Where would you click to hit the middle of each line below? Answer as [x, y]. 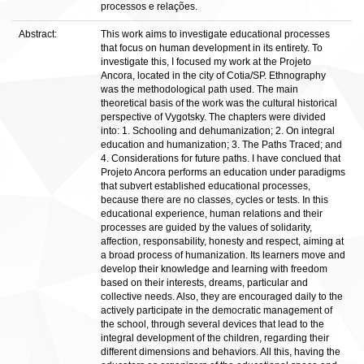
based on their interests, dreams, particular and [204, 283]
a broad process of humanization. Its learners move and [223, 255]
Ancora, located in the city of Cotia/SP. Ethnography [213, 76]
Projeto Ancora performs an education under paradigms [223, 172]
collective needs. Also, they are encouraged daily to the [222, 297]
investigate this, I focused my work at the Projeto [206, 62]
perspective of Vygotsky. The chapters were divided [213, 117]
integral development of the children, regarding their [215, 338]
